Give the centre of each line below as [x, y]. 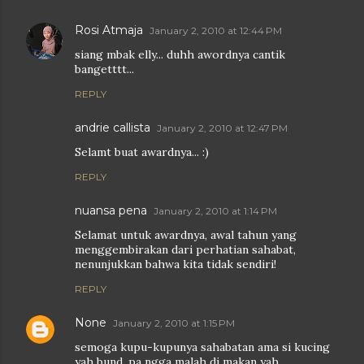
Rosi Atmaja [109, 30]
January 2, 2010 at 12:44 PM [216, 31]
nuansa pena [111, 211]
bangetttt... [104, 69]
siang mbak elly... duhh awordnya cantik [180, 55]
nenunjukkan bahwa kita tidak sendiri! [175, 264]
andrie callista [113, 128]
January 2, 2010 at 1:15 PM [174, 323]
